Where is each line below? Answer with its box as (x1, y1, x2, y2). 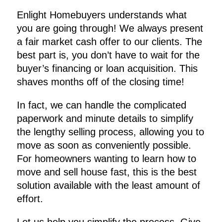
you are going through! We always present (17, 23, 204, 34)
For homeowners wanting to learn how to (17, 153, 197, 165)
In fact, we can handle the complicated (17, 100, 187, 111)
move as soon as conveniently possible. (17, 140, 192, 151)
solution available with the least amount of (17, 180, 201, 191)
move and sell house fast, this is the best (17, 166, 197, 178)
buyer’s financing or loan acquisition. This (17, 63, 198, 74)
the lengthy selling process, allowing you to (17, 126, 205, 138)
